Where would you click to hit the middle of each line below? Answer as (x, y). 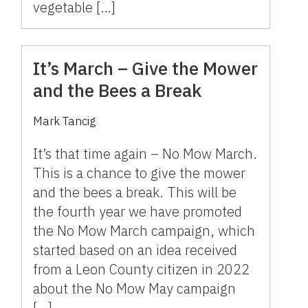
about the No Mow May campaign (135, 288)
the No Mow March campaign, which (144, 230)
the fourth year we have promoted (138, 211)
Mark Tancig (65, 121)
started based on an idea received (135, 250)
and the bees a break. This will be (135, 192)
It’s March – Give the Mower (146, 68)
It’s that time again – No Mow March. (145, 153)
